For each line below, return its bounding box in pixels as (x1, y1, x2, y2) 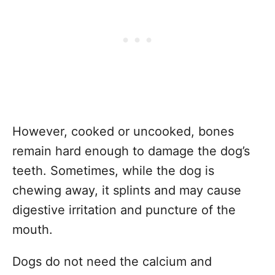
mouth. (12, 222, 53, 237)
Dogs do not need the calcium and (12, 254, 212, 269)
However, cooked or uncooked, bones (12, 124, 234, 139)
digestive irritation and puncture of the (12, 203, 236, 217)
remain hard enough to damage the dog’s (12, 144, 250, 158)
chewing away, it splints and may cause (12, 183, 241, 198)
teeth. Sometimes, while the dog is (12, 163, 214, 178)
